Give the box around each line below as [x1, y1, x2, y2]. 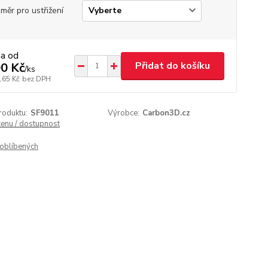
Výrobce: [108, 108, 140, 118]
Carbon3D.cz [142, 108, 191, 118]
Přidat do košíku [135, 59, 210, 72]
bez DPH [22, 74, 51, 84]
